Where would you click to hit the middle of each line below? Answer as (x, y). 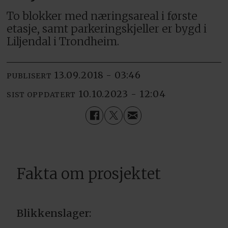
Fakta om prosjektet (89, 174)
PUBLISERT (29, 76)
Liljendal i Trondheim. (63, 42)
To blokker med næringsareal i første (102, 16)
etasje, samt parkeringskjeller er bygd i (107, 29)
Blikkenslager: (54, 213)
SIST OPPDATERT (41, 94)
